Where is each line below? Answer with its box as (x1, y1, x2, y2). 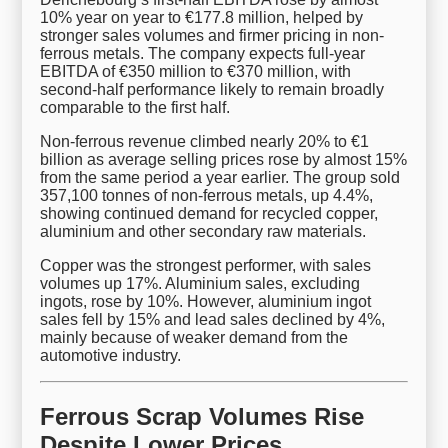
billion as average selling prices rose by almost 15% (40, 151, 408, 169)
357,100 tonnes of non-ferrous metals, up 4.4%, (40, 187, 374, 205)
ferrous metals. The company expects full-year (40, 45, 366, 63)
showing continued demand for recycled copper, (40, 205, 379, 223)
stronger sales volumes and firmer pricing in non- (40, 27, 385, 45)
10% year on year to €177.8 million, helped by (40, 9, 364, 27)
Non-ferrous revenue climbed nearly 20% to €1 (40, 133, 370, 151)
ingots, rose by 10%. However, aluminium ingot (40, 293, 372, 311)
